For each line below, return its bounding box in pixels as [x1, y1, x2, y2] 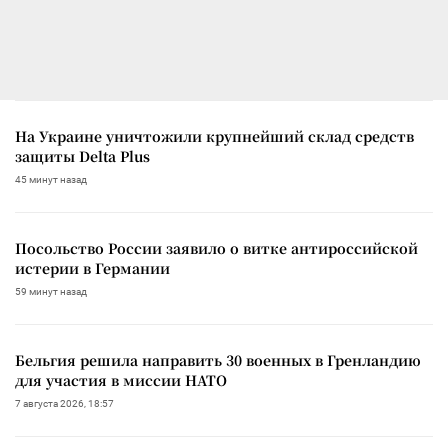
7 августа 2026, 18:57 [15, 397, 114, 409]
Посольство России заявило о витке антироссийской [15, 237, 418, 258]
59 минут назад [15, 285, 87, 297]
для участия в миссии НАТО [15, 369, 227, 390]
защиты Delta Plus [15, 145, 150, 166]
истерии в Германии [15, 257, 170, 278]
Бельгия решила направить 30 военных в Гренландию [15, 349, 421, 370]
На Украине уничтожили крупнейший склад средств [15, 125, 414, 146]
